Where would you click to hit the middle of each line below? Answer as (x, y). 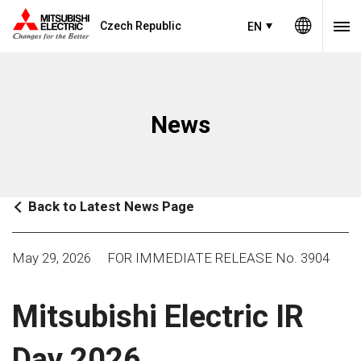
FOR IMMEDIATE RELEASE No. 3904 (218, 258)
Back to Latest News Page (111, 206)
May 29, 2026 (52, 258)
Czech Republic (141, 26)
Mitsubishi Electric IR (158, 317)
